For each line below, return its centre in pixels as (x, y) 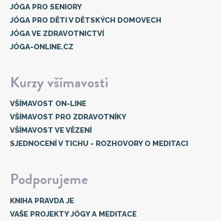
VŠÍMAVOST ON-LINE (48, 104)
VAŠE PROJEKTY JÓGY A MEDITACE (73, 214)
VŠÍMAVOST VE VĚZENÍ (51, 130)
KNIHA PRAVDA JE (42, 201)
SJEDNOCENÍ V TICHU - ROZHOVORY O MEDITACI (99, 144)
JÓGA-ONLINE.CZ (42, 47)
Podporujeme (49, 179)
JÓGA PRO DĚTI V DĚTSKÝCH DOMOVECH (86, 20)
